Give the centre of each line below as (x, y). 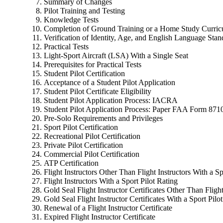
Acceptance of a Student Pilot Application (110, 82)
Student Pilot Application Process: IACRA (111, 100)
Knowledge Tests (71, 19)
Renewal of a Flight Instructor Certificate (108, 208)
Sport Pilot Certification (81, 127)
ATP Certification (71, 163)
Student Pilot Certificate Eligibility (98, 91)
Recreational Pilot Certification (92, 136)
